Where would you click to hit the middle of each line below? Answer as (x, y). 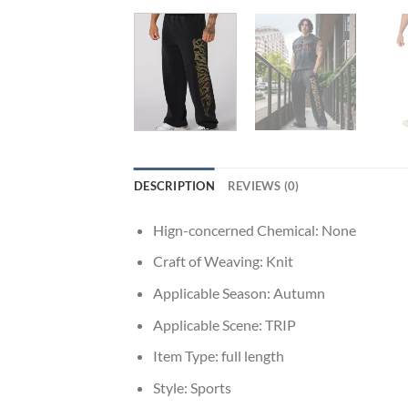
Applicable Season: (213, 293)
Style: (171, 387)
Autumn (299, 293)
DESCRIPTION (174, 185)
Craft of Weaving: (209, 261)
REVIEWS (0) (263, 185)
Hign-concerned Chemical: (237, 229)
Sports (210, 387)
